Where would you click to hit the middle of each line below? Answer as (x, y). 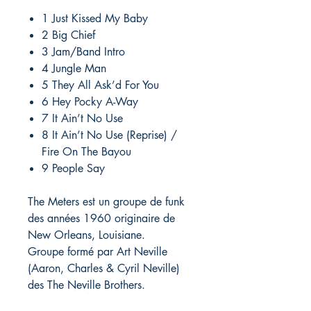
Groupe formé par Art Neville (98, 252)
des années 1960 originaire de (101, 219)
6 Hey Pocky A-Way (90, 102)
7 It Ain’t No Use (82, 119)
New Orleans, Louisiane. (86, 235)
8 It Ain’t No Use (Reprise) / (109, 135)
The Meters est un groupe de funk (106, 202)
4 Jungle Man (74, 69)
